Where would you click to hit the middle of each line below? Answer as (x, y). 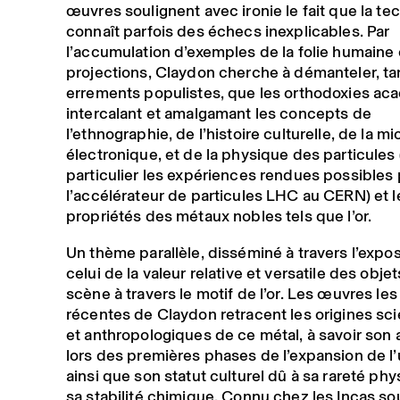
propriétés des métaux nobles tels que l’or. (219, 216)
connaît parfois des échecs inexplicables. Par (228, 31)
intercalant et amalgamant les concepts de (218, 113)
